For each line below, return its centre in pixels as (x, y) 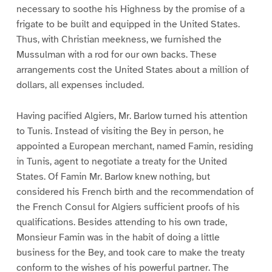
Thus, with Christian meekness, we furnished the (119, 39)
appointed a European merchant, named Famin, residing (134, 146)
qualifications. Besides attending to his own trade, (121, 222)
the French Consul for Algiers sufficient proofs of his (128, 207)
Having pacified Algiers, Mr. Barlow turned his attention (132, 116)
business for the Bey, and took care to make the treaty (130, 252)
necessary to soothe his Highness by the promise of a (130, 9)
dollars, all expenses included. (80, 85)
